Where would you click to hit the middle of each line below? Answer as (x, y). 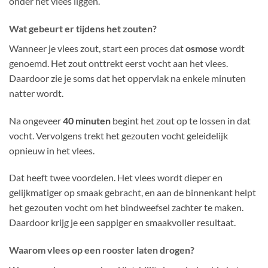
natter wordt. (36, 93)
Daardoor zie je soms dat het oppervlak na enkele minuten (127, 78)
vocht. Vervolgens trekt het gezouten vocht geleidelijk (118, 135)
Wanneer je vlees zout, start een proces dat (97, 48)
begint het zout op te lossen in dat (181, 120)
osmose (202, 48)
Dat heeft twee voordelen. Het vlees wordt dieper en (116, 178)
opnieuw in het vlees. (52, 150)
